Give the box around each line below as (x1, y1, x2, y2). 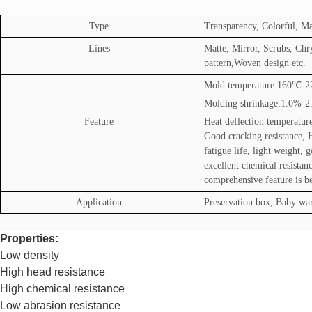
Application (76, 197, 123, 208)
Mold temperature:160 (203, 80, 292, 91)
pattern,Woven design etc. (203, 58, 306, 69)
